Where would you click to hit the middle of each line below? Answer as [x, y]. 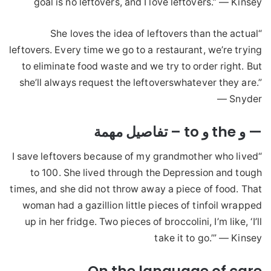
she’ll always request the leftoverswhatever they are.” [140, 82]
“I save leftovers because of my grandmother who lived [135, 157]
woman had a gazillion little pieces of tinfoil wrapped [142, 206]
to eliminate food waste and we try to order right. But [142, 66]
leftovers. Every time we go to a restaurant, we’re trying [135, 50]
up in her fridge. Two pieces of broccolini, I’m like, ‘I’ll [143, 222]
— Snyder [240, 99]
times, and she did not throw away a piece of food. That [136, 189]
